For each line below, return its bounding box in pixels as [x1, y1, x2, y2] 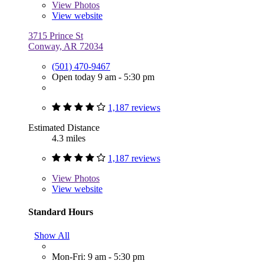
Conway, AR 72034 [28, 41, 103, 52]
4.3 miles [52, 133, 85, 144]
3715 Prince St [28, 31, 83, 41]
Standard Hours [28, 207, 93, 217]
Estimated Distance [28, 123, 100, 133]
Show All [34, 230, 70, 240]
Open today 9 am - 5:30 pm [52, 72, 154, 82]
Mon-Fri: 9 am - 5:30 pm [52, 251, 144, 262]
